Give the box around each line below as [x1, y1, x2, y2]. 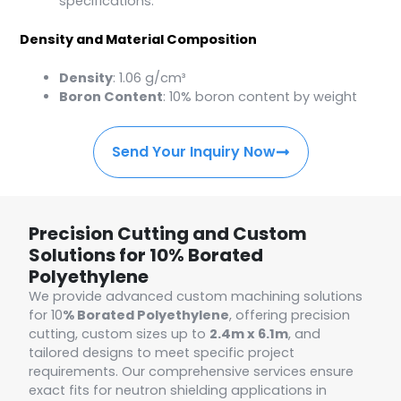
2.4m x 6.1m [209, 325, 289, 344]
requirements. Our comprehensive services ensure [29, 363, 354, 381]
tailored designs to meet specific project [29, 344, 295, 363]
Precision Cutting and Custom [29, 221, 308, 247]
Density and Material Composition [20, 30, 258, 49]
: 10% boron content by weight [163, 87, 358, 106]
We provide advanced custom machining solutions [29, 287, 363, 306]
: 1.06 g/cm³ [113, 68, 187, 87]
